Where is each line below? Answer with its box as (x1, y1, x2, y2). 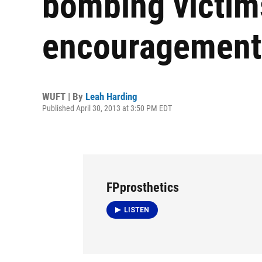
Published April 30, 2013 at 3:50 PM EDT (42, 104, 172, 113)
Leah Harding (85, 91, 137, 102)
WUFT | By (42, 91, 85, 102)
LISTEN (124, 205, 149, 214)
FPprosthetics (106, 180, 179, 195)
